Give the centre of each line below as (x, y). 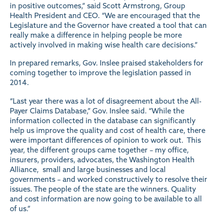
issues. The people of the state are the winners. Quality (103, 189)
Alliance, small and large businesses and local (88, 169)
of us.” (20, 208)
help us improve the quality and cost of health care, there (108, 130)
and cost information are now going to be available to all (106, 199)
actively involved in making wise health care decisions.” (104, 44)
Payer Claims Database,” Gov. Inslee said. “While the (97, 111)
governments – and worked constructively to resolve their (109, 179)
